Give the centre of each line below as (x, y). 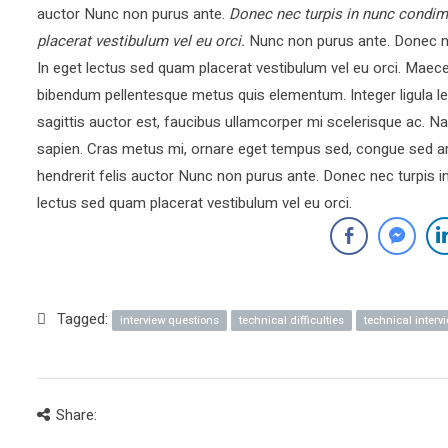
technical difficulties (291, 320)
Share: (76, 414)
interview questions (169, 320)
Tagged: (84, 318)
